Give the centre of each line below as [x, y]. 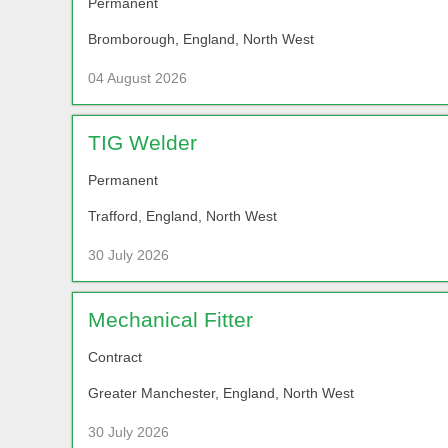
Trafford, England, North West [182, 215]
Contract [115, 356]
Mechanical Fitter [170, 319]
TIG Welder [142, 142]
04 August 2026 [137, 77]
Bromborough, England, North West [201, 38]
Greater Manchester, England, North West [221, 392]
